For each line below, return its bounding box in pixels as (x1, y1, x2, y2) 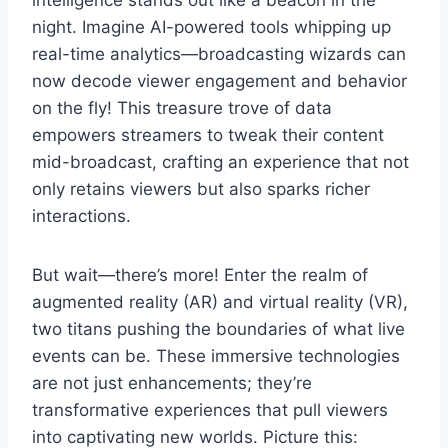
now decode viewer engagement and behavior (32, 70, 407, 91)
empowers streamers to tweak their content (32, 124, 384, 145)
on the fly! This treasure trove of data (32, 97, 332, 118)
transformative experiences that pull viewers (32, 399, 388, 420)
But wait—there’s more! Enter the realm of (32, 264, 368, 285)
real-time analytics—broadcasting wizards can (32, 43, 406, 64)
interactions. (32, 205, 131, 226)
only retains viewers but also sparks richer (32, 178, 370, 199)
